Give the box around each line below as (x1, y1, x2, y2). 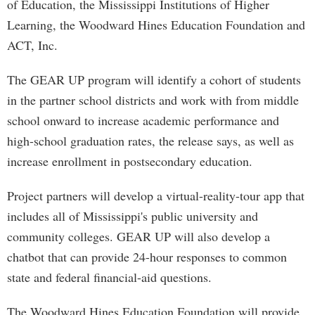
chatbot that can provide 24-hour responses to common (7, 248, 287, 265)
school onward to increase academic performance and (7, 112, 279, 129)
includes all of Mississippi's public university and (7, 207, 258, 224)
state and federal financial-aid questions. (7, 269, 212, 285)
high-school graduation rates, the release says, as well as (7, 132, 294, 149)
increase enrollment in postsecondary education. (7, 153, 252, 169)
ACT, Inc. (7, 37, 58, 53)
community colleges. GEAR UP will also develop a (7, 228, 270, 245)
